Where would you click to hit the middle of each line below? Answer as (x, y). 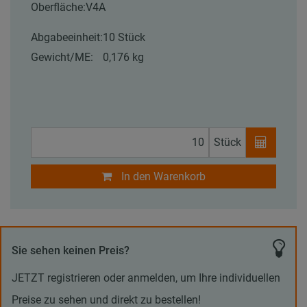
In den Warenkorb (163, 176)
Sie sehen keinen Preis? (71, 250)
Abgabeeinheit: (67, 37)
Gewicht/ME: (62, 57)
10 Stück (124, 37)
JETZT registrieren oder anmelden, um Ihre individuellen (146, 278)
